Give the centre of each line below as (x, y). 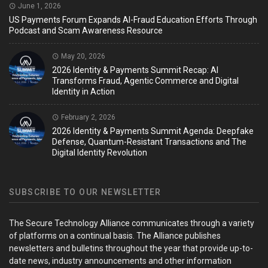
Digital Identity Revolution (100, 153)
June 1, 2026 (39, 6)
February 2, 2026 (87, 118)
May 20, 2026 (82, 57)
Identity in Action (83, 92)
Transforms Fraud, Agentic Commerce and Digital (145, 81)
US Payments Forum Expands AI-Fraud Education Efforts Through (133, 20)
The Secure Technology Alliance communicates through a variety (132, 223)
